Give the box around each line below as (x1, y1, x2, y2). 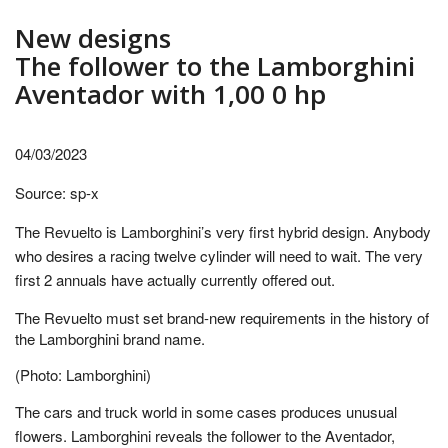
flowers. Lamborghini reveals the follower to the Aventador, (15, 425, 395, 446)
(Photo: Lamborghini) (15, 364, 151, 385)
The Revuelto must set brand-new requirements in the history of (15, 307, 429, 328)
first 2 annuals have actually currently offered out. (15, 269, 335, 290)
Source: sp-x (15, 182, 99, 203)
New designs (15, 20, 171, 56)
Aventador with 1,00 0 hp (15, 76, 326, 112)
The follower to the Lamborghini (15, 48, 415, 84)
